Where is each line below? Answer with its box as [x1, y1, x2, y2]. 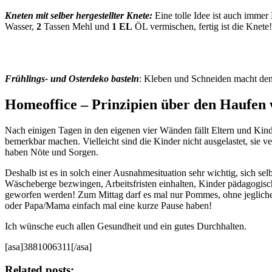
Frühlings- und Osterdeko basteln [5, 73, 139, 84]
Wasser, [5, 21, 34, 32]
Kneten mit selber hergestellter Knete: [5, 10, 152, 21]
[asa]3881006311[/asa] [5, 241, 92, 252]
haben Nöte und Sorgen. [5, 146, 98, 157]
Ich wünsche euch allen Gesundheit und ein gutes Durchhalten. [5, 220, 246, 231]
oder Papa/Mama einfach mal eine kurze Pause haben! [5, 200, 212, 211]
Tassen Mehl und [41, 21, 112, 32]
